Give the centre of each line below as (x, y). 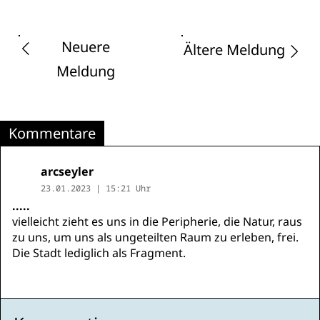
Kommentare (52, 133)
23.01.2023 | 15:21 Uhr (96, 188)
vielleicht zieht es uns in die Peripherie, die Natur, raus (157, 221)
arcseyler (67, 171)
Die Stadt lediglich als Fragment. (99, 253)
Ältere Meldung (234, 49)
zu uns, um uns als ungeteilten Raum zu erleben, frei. (155, 237)
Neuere (86, 47)
